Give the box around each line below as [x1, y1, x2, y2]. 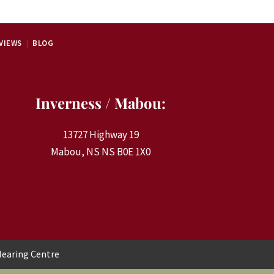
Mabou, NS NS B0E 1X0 [51, 145, 151, 159]
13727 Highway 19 [62, 128, 139, 142]
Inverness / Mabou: [35, 93, 166, 113]
